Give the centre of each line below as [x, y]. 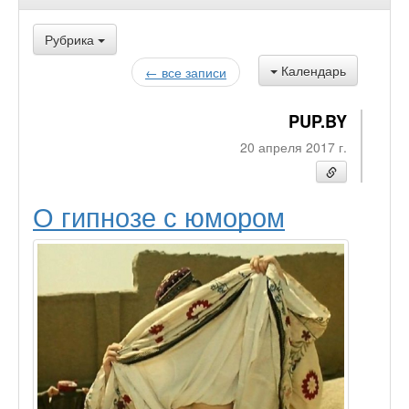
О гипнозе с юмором [159, 216]
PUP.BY [318, 121]
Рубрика [71, 39]
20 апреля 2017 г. [294, 147]
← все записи [186, 72]
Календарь [314, 70]
